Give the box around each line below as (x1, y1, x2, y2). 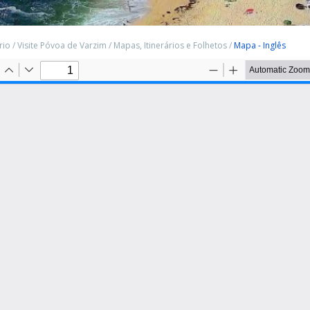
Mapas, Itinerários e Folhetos (113, 39, 227, 51)
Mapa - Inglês (234, 39, 286, 51)
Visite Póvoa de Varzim (17, 39, 107, 51)
